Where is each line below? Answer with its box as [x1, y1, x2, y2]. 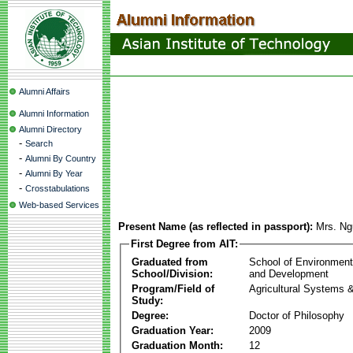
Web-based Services [19, 200, 99, 210]
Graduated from [132, 255, 208, 268]
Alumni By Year [25, 169, 83, 178]
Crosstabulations [25, 184, 90, 193]
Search [25, 139, 53, 148]
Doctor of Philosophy [249, 309, 344, 321]
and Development [249, 267, 329, 280]
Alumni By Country [25, 154, 96, 163]
